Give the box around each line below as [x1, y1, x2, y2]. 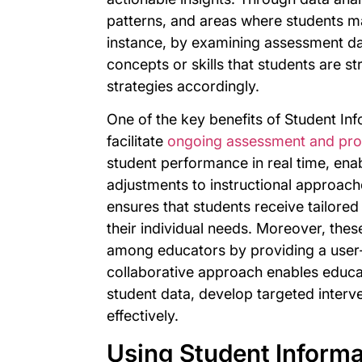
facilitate [107, 133, 167, 150]
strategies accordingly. [107, 77, 259, 95]
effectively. [107, 307, 179, 325]
